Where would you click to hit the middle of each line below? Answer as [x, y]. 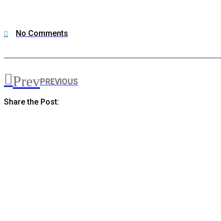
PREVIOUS [59, 81]
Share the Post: [32, 102]
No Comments [42, 34]
